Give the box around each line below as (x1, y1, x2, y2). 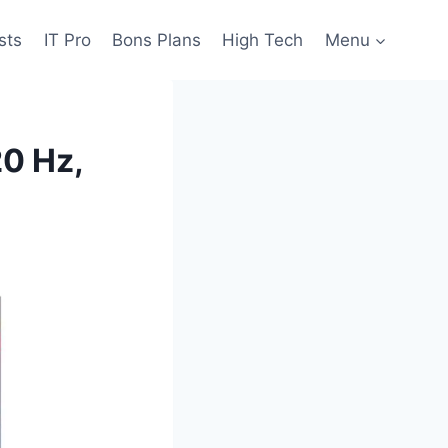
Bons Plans (112, 29, 201, 50)
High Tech (222, 29, 304, 50)
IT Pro (43, 29, 91, 50)
